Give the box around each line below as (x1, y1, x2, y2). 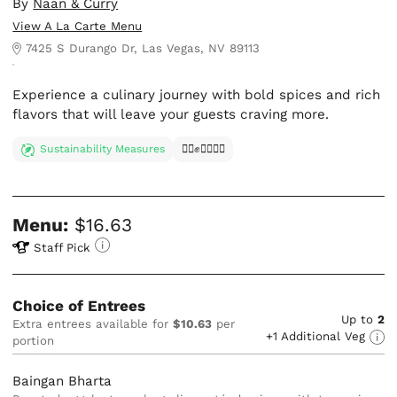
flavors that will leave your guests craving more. (12, 106, 330, 123)
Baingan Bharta (12, 372, 113, 389)
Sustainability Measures (39, 143, 165, 156)
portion (12, 333, 55, 347)
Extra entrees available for (12, 316, 174, 331)
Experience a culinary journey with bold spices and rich (12, 87, 381, 104)
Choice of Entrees (12, 296, 146, 315)
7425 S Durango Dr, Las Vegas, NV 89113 (25, 42, 260, 56)
